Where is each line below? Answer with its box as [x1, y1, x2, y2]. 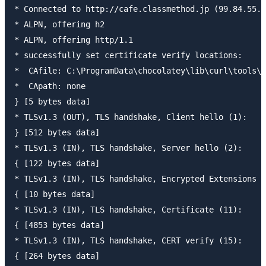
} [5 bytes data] [14, 96, 90, 106]
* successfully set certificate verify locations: [14, 50, 242, 60]
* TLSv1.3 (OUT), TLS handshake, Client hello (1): [14, 112, 247, 122]
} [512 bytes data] [14, 127, 100, 137]
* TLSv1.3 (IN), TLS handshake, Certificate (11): [14, 204, 242, 214]
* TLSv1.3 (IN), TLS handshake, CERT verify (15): [14, 235, 242, 245]
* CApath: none [14, 81, 85, 91]
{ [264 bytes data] [14, 251, 100, 261]
